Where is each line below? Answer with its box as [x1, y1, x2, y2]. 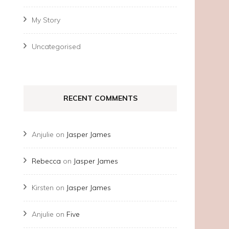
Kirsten [32, 183, 54, 192]
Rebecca [32, 156, 61, 166]
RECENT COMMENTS [63, 94, 138, 103]
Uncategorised [32, 42, 81, 51]
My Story [32, 15, 60, 25]
